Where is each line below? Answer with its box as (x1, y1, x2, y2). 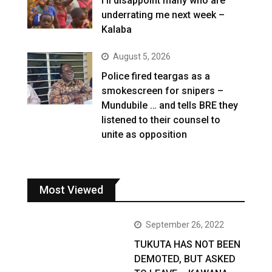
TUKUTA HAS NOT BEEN (134, 238, 241, 250)
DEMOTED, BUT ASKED (134, 253, 236, 265)
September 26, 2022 (146, 219, 225, 229)
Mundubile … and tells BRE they (101, 99, 239, 111)
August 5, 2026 (113, 51, 171, 61)
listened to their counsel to (101, 114, 221, 126)
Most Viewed (39, 183, 103, 196)
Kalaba (101, 23, 132, 35)
